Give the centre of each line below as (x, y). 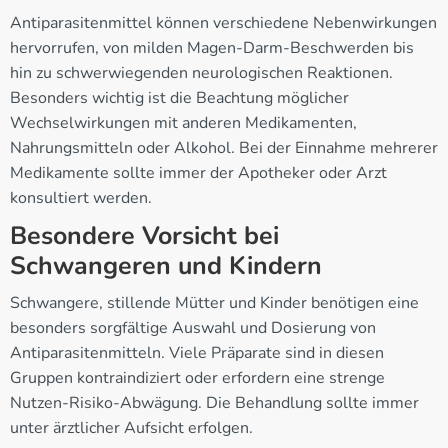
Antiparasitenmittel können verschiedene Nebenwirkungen (223, 23)
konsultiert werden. (81, 198)
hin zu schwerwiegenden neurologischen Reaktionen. (201, 73)
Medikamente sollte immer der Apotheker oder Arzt (198, 173)
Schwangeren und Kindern (166, 266)
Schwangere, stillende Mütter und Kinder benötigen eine (214, 303)
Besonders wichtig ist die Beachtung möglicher (179, 98)
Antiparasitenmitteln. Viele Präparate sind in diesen (197, 353)
